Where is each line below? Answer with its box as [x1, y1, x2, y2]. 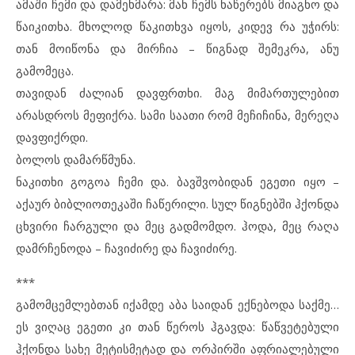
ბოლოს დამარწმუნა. [16, 151, 136, 167]
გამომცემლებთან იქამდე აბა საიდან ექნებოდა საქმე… [16, 296, 339, 312]
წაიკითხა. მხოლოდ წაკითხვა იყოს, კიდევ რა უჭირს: [16, 18, 339, 34]
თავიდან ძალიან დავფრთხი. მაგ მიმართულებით [16, 85, 339, 101]
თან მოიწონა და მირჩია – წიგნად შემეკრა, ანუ [16, 40, 339, 56]
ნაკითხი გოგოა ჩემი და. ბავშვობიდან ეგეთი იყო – [16, 174, 339, 189]
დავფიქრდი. [16, 129, 88, 145]
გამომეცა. [16, 63, 74, 78]
